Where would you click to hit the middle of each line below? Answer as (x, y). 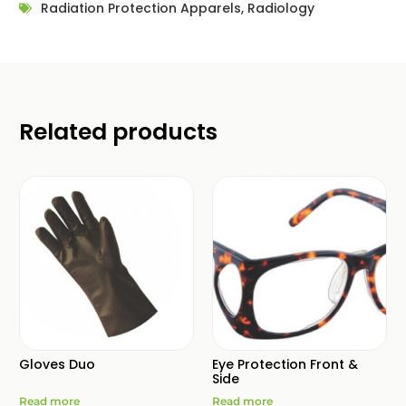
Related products (118, 131)
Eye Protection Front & (285, 364)
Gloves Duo (57, 364)
